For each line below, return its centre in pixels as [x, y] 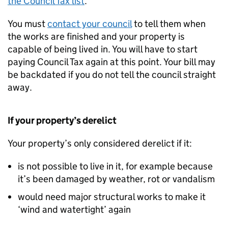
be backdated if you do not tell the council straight [112, 75]
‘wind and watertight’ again [74, 210]
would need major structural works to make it [112, 197]
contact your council [90, 24]
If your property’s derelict [62, 121]
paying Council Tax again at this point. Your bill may [111, 62]
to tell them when [169, 24]
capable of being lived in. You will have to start [103, 49]
